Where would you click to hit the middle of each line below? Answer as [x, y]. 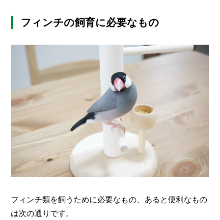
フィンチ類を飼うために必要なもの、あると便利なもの [109, 199]
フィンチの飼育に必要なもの [90, 22]
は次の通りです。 [42, 213]
